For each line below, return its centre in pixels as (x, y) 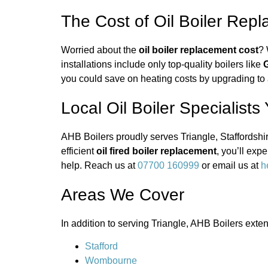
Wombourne (111, 261)
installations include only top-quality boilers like (162, 64)
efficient (79, 151)
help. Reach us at (99, 165)
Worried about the (100, 50)
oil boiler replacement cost (199, 50)
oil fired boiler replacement (156, 151)
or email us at (230, 165)
